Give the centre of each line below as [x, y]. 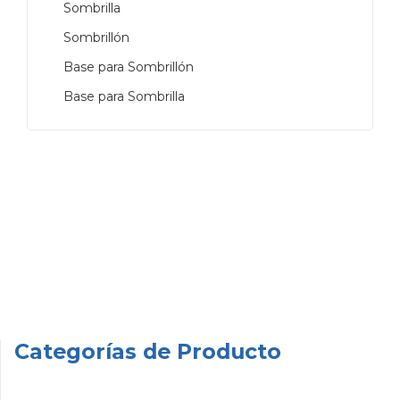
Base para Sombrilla [124, 97]
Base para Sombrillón [129, 67]
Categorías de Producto [148, 352]
